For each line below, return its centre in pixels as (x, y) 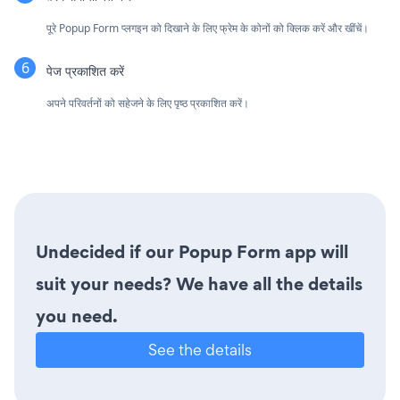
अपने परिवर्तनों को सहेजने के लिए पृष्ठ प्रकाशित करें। (148, 103)
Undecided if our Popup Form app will (192, 251)
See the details (200, 349)
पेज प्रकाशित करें (85, 71)
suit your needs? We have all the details (199, 283)
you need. (77, 316)
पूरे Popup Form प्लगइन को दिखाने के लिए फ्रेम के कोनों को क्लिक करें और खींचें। (208, 28)
